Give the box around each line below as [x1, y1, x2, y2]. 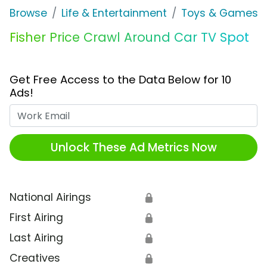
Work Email [133, 104, 190, 119]
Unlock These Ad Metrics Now [50, 139, 217, 156]
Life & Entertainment [61, 6, 167, 21]
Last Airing [10, 231, 63, 246]
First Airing [10, 210, 63, 225]
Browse [10, 6, 47, 21]
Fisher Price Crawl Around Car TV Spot [10, 29, 249, 46]
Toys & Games [181, 6, 258, 21]
